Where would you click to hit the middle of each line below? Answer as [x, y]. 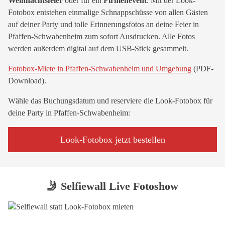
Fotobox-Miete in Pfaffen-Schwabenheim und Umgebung [100, 69]
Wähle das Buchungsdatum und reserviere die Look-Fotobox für [110, 101]
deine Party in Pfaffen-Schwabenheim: [69, 113]
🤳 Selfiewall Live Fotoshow [113, 186]
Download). [27, 81]
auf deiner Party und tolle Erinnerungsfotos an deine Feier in [103, 24]
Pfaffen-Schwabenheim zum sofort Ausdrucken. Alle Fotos [101, 36]
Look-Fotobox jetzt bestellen [113, 140]
